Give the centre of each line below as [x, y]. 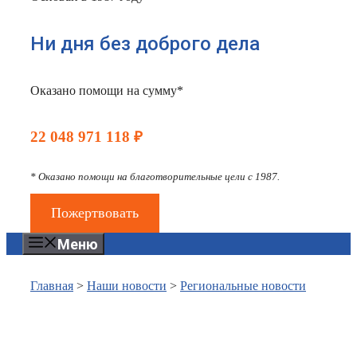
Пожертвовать [94, 213]
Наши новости [127, 286]
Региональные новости [243, 286]
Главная [52, 286]
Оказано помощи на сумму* [107, 90]
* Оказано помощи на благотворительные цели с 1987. [155, 177]
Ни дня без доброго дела [145, 43]
